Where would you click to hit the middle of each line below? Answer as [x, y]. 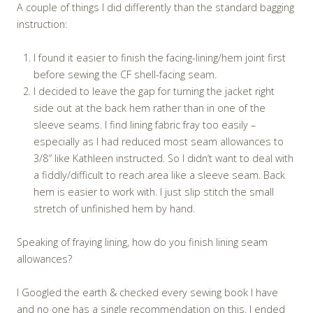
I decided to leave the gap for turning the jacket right [154, 91]
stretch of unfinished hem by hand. [114, 208]
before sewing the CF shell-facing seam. [125, 74]
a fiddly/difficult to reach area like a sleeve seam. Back [159, 175]
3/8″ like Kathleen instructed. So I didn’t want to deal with [163, 158]
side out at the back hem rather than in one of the [150, 108]
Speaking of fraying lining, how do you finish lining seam [142, 242]
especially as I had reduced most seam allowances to [159, 141]
